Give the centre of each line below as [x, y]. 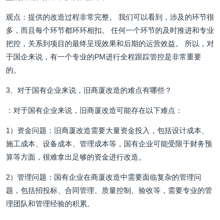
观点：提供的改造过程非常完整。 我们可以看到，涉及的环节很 [110, 17]
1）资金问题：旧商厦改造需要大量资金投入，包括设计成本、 [107, 130]
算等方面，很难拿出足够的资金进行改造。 [76, 157]
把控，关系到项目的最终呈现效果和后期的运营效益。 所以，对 [110, 43]
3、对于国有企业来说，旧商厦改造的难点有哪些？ [89, 90]
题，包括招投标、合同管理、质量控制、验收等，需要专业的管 [109, 190]
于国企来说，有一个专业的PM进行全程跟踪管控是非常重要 [104, 57]
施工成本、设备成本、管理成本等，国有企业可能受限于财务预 [109, 144]
